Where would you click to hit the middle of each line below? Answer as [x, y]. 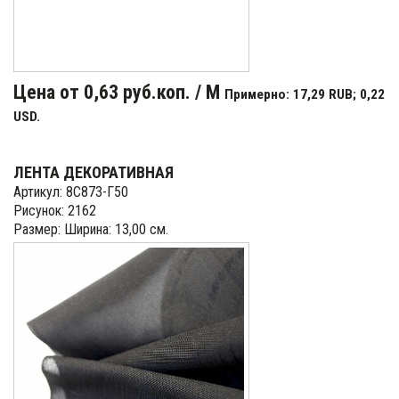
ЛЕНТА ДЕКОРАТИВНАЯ [94, 172]
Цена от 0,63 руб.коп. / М [119, 92]
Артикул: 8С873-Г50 [71, 192]
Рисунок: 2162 [55, 211]
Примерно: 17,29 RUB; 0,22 [305, 94]
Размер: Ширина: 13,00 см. [91, 229]
